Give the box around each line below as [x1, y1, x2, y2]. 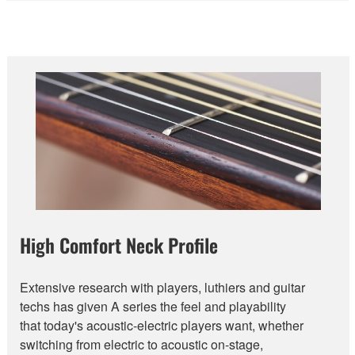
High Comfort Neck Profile [20, 231, 218, 260]
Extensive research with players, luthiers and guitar [20, 278, 305, 297]
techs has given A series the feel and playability [20, 297, 286, 316]
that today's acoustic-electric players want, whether [20, 316, 303, 335]
